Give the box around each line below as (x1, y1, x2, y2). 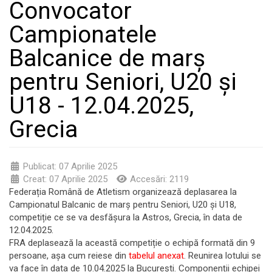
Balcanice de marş (9, 44, 205, 72)
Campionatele (9, 20, 157, 49)
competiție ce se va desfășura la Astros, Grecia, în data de (9, 212, 242, 223)
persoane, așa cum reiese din (9, 250, 129, 261)
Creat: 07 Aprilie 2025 (22, 174, 107, 185)
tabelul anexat (129, 250, 184, 261)
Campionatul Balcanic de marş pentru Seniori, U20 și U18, (9, 199, 236, 210)
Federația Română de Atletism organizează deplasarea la (9, 186, 237, 197)
